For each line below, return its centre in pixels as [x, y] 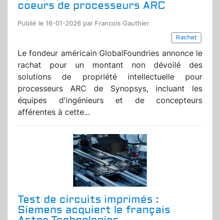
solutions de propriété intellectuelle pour [110, 77]
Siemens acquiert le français [94, 210]
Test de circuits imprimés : [88, 200]
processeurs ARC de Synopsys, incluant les [110, 89]
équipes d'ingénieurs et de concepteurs [110, 100]
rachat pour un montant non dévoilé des [110, 65]
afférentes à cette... [54, 112]
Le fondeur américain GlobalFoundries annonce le [110, 53]
